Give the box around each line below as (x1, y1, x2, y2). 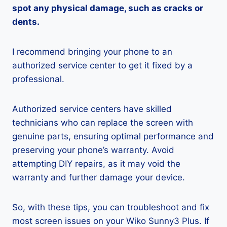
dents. (12, 17, 40, 27)
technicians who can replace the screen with (12, 118, 193, 128)
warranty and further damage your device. (12, 172, 185, 182)
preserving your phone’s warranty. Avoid (12, 145, 174, 155)
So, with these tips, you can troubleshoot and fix (12, 202, 209, 212)
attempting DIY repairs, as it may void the (12, 159, 180, 169)
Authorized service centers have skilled (12, 104, 172, 114)
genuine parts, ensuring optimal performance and (12, 131, 214, 141)
